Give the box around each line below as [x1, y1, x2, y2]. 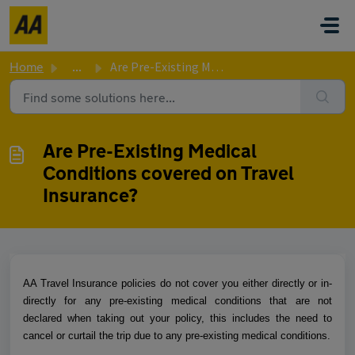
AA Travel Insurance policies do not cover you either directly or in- [23, 277, 332, 289]
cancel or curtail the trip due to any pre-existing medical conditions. [23, 330, 330, 342]
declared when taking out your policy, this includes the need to [23, 312, 332, 324]
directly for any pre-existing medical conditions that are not [23, 295, 332, 307]
